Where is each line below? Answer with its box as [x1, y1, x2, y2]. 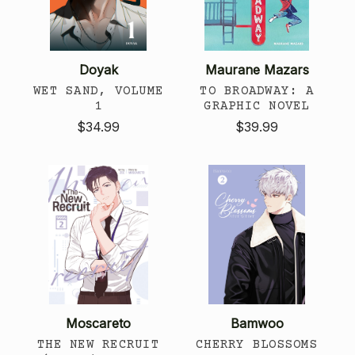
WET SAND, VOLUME [33, 83, 163, 98]
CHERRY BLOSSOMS [196, 337, 318, 352]
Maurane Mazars [204, 61, 309, 78]
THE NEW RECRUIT [37, 337, 159, 352]
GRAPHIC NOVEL [204, 98, 310, 113]
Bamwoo [230, 315, 284, 331]
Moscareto [66, 315, 131, 331]
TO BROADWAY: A [200, 83, 314, 98]
